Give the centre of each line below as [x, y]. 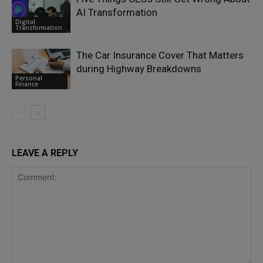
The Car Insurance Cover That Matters [160, 55]
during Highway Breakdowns [139, 69]
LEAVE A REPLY [45, 153]
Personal [29, 78]
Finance [27, 84]
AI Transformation [117, 12]
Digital [25, 21]
